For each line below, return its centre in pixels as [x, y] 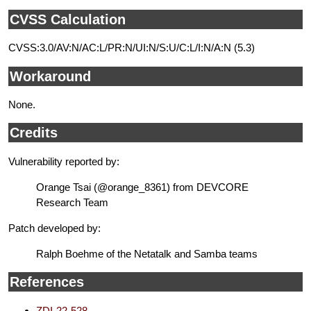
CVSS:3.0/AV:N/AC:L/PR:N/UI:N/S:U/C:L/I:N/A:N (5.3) [132, 48]
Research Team [72, 202]
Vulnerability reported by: [64, 161]
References [47, 282]
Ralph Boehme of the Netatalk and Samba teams [147, 254]
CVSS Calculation [68, 19]
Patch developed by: [54, 228]
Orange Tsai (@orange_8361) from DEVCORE [142, 187]
